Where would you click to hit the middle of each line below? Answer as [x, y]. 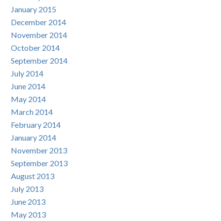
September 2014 [39, 61]
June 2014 [28, 86]
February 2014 [36, 125]
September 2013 [39, 163]
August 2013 [33, 176]
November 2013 [39, 150]
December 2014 [39, 22]
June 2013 [28, 202]
